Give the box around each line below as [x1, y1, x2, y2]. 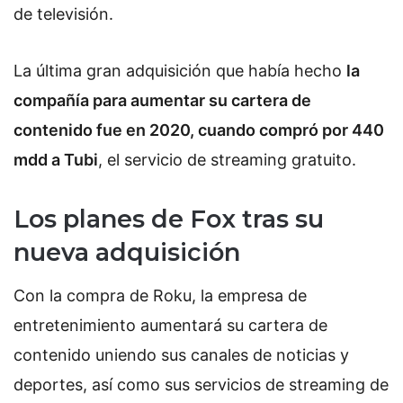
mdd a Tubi [13, 150, 98, 170]
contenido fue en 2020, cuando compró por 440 [13, 121, 384, 140]
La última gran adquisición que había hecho [13, 61, 346, 81]
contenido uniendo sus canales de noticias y [13, 345, 349, 365]
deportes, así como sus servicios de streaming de [13, 375, 389, 395]
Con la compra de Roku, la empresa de [13, 286, 307, 306]
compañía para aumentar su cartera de [13, 91, 311, 111]
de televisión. [13, 4, 113, 23]
